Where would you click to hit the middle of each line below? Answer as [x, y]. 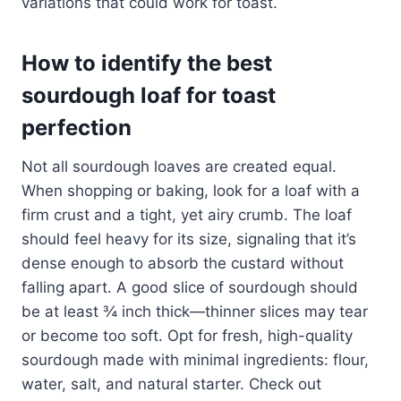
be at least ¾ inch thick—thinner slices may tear [195, 311]
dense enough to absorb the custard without [183, 263]
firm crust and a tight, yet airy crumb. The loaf [187, 214]
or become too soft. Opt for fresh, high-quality [187, 335]
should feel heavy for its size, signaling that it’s [189, 239]
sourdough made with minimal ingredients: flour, [195, 359]
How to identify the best [147, 63]
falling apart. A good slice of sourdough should [190, 287]
